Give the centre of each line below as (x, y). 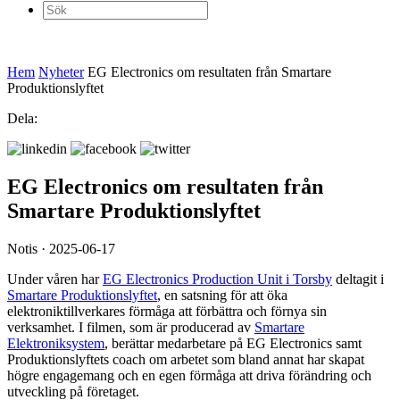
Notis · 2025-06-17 (61, 249)
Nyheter (61, 72)
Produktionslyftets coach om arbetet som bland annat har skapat (186, 360)
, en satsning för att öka (222, 296)
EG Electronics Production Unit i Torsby (217, 279)
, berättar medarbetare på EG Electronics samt (233, 344)
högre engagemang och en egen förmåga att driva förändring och (189, 376)
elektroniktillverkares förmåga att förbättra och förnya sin (167, 312)
